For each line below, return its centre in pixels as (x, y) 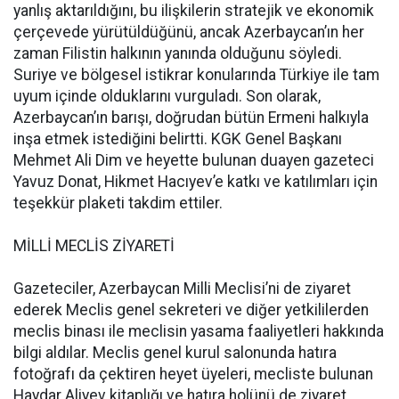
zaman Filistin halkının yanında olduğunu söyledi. (178, 53)
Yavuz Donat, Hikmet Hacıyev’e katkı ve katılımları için (195, 182)
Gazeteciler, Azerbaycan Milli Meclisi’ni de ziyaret (182, 289)
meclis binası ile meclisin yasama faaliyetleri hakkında (199, 331)
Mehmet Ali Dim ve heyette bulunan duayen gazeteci (194, 160)
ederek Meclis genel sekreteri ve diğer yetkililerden (191, 310)
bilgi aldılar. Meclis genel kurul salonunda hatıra (175, 353)
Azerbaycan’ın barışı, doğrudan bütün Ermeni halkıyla (191, 118)
